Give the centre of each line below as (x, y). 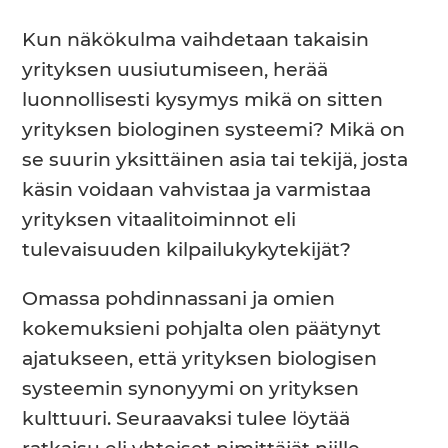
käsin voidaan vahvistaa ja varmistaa (197, 190)
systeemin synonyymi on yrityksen (191, 389)
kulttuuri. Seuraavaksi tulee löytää (186, 419)
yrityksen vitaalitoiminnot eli (159, 220)
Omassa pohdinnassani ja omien (179, 299)
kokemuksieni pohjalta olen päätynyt (202, 329)
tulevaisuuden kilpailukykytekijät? (187, 250)
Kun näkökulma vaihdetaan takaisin (196, 40)
